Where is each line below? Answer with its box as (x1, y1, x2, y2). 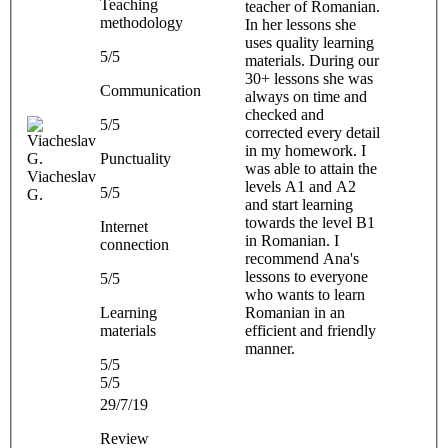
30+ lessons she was (245, 69, 373, 87)
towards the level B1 (245, 213, 375, 231)
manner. (245, 339, 295, 357)
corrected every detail (245, 123, 380, 141)
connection (100, 235, 169, 253)
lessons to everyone (245, 267, 368, 285)
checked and (245, 105, 324, 123)
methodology (100, 13, 183, 31)
